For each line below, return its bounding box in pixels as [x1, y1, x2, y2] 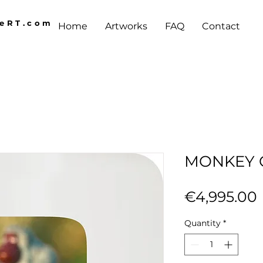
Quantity [184, 217, 221, 228]
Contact [202, 21, 240, 32]
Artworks [105, 21, 147, 32]
